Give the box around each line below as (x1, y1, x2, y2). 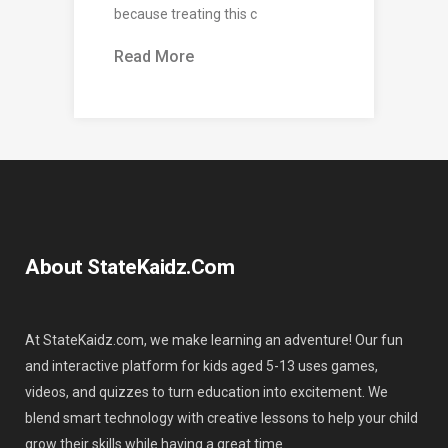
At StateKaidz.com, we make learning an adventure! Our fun (25, 332, 403, 349)
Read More (114, 47, 194, 67)
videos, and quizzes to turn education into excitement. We (25, 384, 388, 401)
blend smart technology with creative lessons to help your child (25, 410, 418, 427)
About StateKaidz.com (25, 255, 234, 280)
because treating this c (114, 6, 257, 23)
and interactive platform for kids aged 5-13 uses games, (25, 358, 378, 375)
